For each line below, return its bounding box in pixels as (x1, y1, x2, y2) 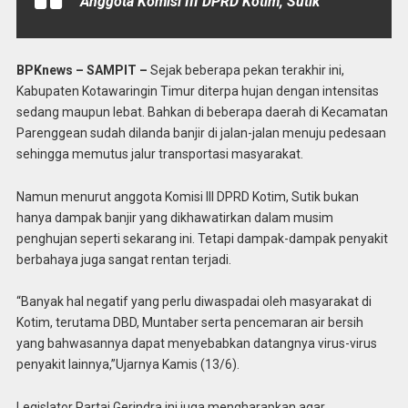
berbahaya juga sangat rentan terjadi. (15, 251, 231, 267)
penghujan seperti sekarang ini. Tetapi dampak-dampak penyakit (15, 230, 388, 246)
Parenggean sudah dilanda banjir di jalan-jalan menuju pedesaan (15, 125, 386, 140)
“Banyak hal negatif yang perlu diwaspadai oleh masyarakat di (15, 294, 372, 310)
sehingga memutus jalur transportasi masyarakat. (15, 146, 303, 161)
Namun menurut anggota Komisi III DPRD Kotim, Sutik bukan (15, 189, 359, 204)
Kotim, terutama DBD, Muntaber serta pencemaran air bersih (15, 315, 363, 331)
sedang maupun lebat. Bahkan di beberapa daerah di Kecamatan (15, 104, 388, 119)
